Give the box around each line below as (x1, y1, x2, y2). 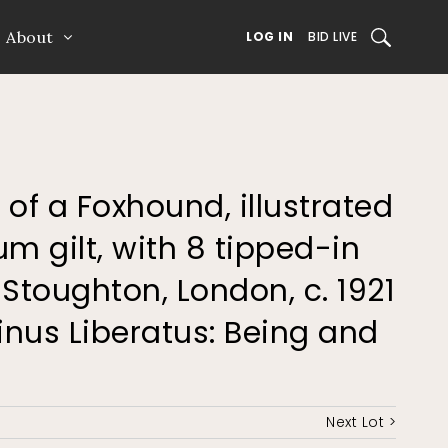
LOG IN (246, 28, 293, 45)
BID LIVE (308, 28, 357, 45)
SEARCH (370, 27, 419, 45)
